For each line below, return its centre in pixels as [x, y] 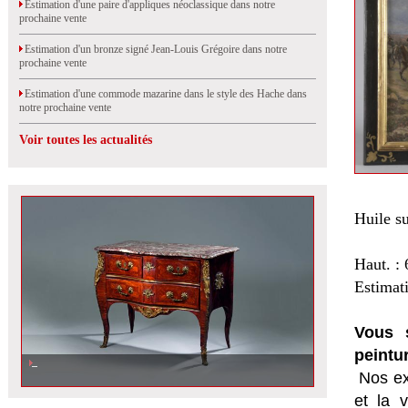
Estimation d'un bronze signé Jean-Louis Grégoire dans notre [153, 49]
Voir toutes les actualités [86, 140]
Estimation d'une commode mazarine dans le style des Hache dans [163, 94]
